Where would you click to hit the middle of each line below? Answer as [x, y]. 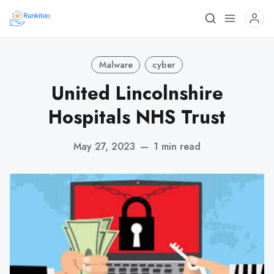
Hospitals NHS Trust [137, 117]
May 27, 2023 [104, 146]
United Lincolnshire [137, 93]
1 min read [177, 146]
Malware [116, 65]
